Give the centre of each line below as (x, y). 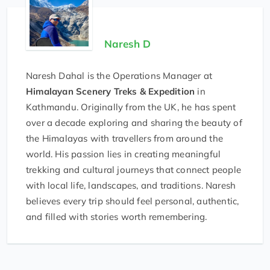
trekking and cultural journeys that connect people (134, 170)
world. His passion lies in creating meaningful (124, 154)
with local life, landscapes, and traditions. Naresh (131, 186)
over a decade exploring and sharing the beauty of (134, 123)
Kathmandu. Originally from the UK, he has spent (131, 107)
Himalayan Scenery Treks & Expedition (111, 92)
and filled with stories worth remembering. (117, 217)
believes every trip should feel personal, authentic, (133, 201)
